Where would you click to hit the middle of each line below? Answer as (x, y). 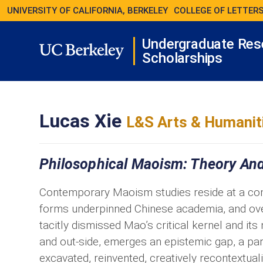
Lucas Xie (83, 121)
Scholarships (182, 58)
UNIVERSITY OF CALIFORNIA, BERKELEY (87, 10)
